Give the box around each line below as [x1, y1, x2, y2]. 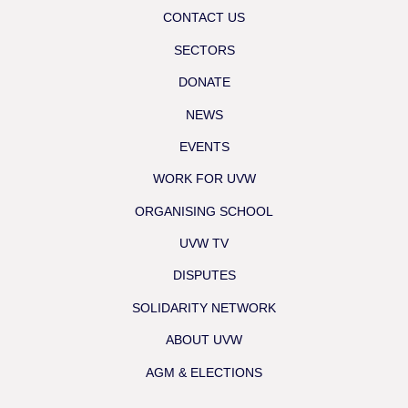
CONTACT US [163, 10, 245, 25]
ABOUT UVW [166, 332, 242, 348]
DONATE [178, 75, 230, 90]
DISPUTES [172, 268, 236, 283]
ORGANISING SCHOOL [135, 203, 273, 219]
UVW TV [179, 236, 229, 251]
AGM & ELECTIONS [146, 364, 262, 380]
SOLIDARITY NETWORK [132, 300, 276, 315]
